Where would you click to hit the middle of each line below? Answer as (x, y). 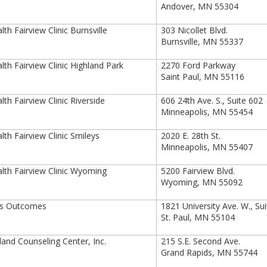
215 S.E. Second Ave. (201, 241)
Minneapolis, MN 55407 (207, 147)
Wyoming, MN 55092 (202, 182)
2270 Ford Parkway (198, 65)
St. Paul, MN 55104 (198, 217)
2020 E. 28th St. (191, 136)
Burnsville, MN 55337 (202, 41)
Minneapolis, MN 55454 (207, 112)
